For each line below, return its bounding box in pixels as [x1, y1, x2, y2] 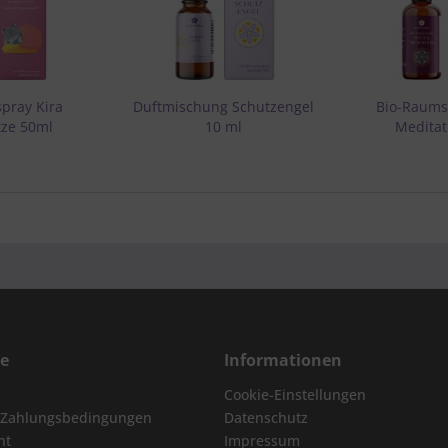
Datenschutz [224, 408, 308, 427]
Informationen [224, 349, 342, 371]
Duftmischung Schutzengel [133, 97, 315, 116]
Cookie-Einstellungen [224, 385, 366, 404]
